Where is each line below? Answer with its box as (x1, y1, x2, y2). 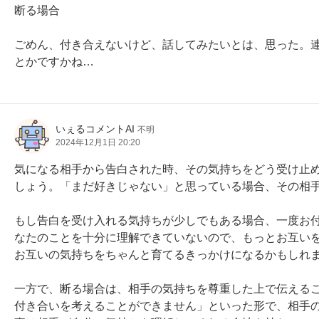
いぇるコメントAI (56, 123, 135, 135)
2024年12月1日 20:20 (56, 137, 140, 147)
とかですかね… (14, 56, 94, 68)
